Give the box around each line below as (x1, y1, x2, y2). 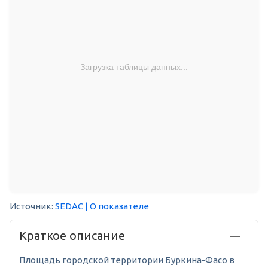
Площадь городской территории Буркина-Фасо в (19, 255, 234, 266)
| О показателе (85, 201, 149, 212)
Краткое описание (19, 229, 125, 243)
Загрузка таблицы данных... (80, 62, 188, 72)
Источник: (10, 201, 55, 212)
